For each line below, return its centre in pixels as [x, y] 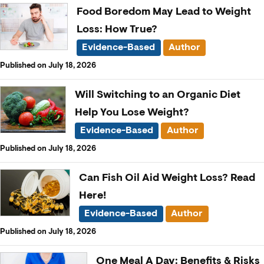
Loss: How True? [117, 29]
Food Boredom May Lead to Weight [164, 11]
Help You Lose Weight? [132, 112]
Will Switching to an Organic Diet [157, 95]
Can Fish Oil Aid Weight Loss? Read [167, 178]
